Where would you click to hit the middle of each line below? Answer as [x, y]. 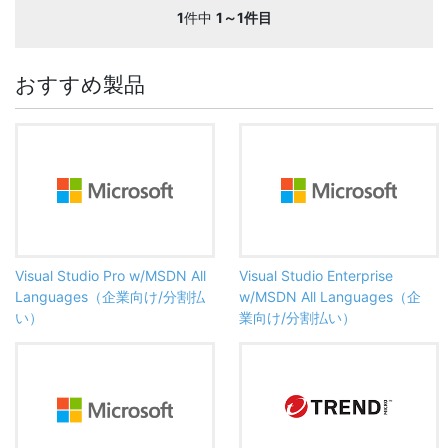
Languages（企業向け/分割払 [110, 297]
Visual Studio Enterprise [316, 276]
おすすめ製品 [80, 85]
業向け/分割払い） [297, 318]
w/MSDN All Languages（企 [330, 297]
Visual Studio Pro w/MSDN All [110, 276]
